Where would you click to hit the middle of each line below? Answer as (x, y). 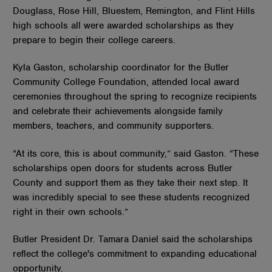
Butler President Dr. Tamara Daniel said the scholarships (133, 240)
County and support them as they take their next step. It (131, 182)
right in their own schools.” (71, 212)
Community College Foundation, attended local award (126, 82)
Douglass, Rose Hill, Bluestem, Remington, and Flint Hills (134, 11)
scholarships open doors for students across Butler (123, 168)
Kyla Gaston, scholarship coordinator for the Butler (121, 68)
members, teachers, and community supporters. (117, 126)
